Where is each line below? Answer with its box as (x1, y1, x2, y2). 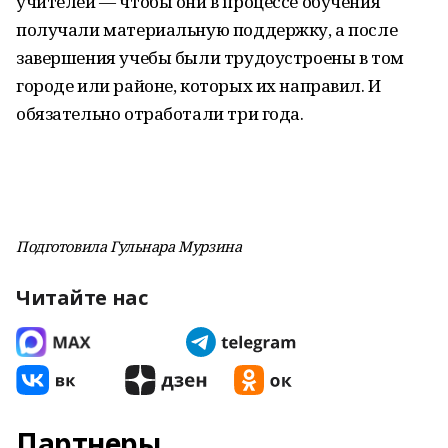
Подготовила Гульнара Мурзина (16, 236, 242, 256)
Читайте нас (16, 284, 148, 311)
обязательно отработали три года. (16, 102, 304, 125)
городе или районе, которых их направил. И (16, 74, 381, 97)
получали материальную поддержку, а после (16, 18, 398, 41)
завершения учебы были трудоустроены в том (16, 46, 404, 69)
